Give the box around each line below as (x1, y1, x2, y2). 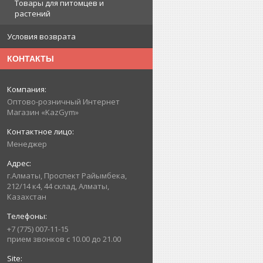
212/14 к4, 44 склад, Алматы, (7, 181, 109, 192)
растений (15, 8, 50, 19)
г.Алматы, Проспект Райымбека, (7, 170, 127, 181)
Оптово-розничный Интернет (7, 96, 120, 107)
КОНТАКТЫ (7, 54, 54, 64)
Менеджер (7, 139, 47, 150)
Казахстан (7, 191, 46, 203)
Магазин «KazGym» (7, 107, 79, 118)
